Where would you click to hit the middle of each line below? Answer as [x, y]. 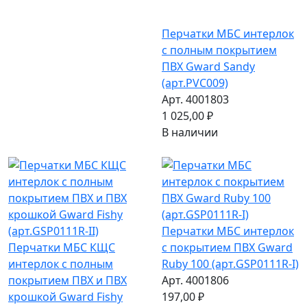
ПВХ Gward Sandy [208, 67]
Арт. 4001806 [195, 281]
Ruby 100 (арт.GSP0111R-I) [230, 264]
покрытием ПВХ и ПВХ [67, 281]
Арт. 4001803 [195, 100]
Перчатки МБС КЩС [62, 248]
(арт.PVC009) [195, 83]
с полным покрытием [219, 50]
